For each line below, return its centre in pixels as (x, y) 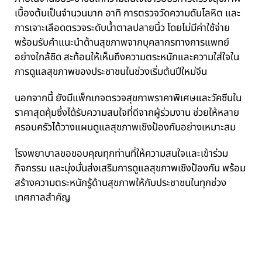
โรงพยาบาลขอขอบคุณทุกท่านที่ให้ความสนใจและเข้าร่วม (121, 154)
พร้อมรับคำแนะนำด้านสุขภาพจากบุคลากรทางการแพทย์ (122, 43)
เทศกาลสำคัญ (42, 198)
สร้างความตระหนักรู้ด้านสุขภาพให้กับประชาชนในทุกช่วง (120, 183)
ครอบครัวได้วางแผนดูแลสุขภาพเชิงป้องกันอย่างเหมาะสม (125, 128)
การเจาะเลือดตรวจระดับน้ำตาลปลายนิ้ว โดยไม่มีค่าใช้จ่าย (122, 28)
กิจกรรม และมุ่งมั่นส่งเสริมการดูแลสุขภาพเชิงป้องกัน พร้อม (130, 169)
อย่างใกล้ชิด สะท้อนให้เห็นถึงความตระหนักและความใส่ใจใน (127, 58)
